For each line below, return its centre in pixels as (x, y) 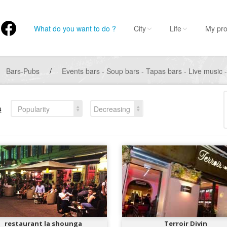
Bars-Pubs (23, 71)
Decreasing (112, 109)
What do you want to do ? (75, 28)
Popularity (33, 109)
